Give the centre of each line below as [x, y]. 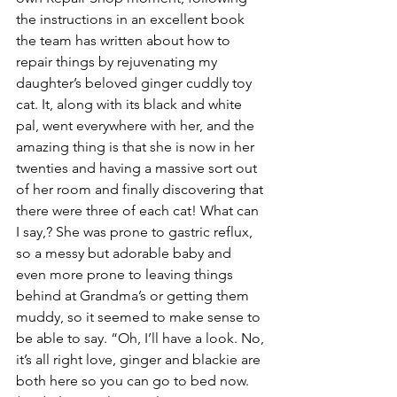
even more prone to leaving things [126, 274]
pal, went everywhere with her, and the [137, 125]
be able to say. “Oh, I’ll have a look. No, [142, 338]
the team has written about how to [125, 40]
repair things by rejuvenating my [118, 62]
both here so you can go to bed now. [134, 381]
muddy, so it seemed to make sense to [140, 317]
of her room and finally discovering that [141, 189]
